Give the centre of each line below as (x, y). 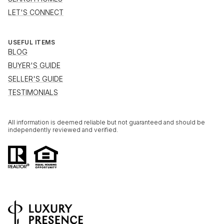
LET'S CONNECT (36, 12)
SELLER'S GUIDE (35, 78)
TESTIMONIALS (33, 92)
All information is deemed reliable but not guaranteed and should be (106, 122)
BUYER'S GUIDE (34, 65)
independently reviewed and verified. (63, 129)
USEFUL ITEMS (31, 42)
